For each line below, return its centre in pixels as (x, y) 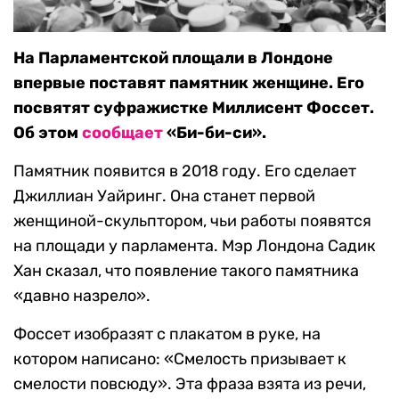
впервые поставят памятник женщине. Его (189, 83)
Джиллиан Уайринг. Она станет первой (164, 196)
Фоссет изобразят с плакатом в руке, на (167, 334)
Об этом (48, 133)
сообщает (122, 133)
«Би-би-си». (215, 133)
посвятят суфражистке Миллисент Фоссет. (194, 108)
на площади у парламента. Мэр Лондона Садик (195, 246)
